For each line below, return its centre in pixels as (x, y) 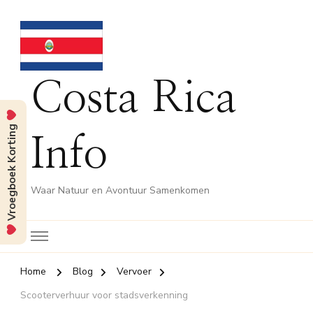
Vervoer (134, 271)
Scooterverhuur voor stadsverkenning (104, 295)
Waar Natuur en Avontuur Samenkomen (120, 190)
